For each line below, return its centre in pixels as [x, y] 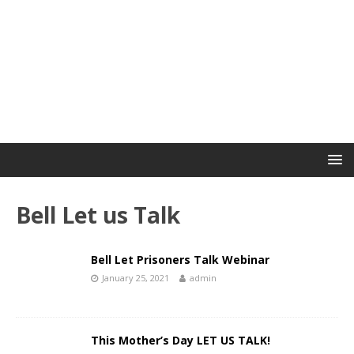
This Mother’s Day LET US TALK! [181, 340]
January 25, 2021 [136, 278]
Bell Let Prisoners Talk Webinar [180, 260]
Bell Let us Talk [98, 215]
